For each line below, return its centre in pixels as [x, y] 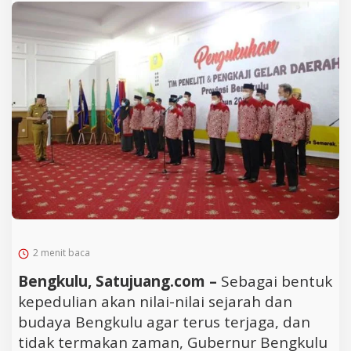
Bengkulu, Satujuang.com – [119, 282]
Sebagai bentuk [277, 282]
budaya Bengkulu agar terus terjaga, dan [164, 322]
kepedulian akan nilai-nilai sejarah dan [155, 302]
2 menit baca [62, 253]
